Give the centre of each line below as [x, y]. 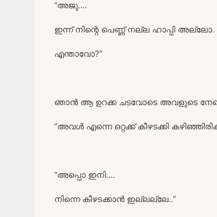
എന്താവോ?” [78, 54]
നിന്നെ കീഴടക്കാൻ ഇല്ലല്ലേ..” [115, 199]
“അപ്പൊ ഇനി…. [85, 175]
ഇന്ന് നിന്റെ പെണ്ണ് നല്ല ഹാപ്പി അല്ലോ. [134, 30]
